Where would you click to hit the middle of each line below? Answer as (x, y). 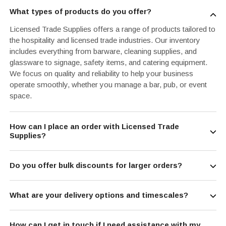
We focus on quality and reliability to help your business (101, 74)
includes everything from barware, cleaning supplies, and (103, 51)
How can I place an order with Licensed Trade (94, 127)
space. (20, 96)
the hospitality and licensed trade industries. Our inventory (105, 40)
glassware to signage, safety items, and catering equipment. (108, 63)
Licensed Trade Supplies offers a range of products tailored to (112, 29)
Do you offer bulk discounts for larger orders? (96, 165)
